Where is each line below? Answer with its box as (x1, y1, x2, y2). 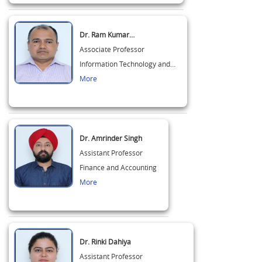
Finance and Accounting (80, 163, 157, 172)
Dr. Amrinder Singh (80, 133, 142, 143)
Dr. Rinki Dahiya (80, 237, 131, 246)
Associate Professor (80, 44, 144, 54)
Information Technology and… (80, 59, 175, 68)
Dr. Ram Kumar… (80, 30, 135, 39)
